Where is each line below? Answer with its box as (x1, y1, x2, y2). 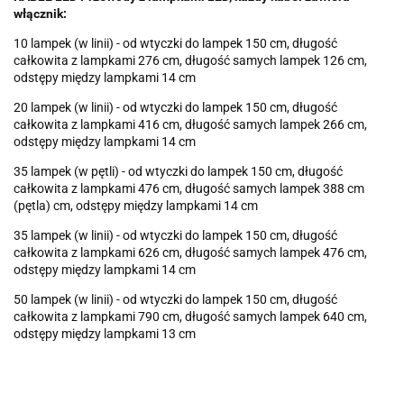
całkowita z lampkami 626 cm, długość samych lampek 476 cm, (14, 245, 367, 261)
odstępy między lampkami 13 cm (14, 326, 198, 342)
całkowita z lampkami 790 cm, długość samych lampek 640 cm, (14, 309, 367, 325)
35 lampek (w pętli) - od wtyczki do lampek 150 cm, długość (14, 164, 343, 179)
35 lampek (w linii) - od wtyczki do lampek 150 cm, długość (14, 228, 337, 243)
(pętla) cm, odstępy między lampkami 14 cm (14, 198, 261, 214)
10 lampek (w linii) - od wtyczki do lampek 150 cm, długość (14, 36, 337, 51)
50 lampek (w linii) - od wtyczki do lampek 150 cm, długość (14, 292, 337, 308)
